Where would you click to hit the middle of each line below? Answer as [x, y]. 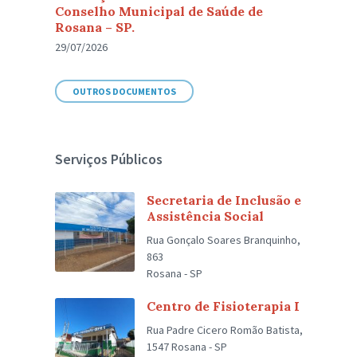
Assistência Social [206, 216]
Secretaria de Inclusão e [224, 200]
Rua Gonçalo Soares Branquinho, [224, 240]
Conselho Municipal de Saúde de [159, 11]
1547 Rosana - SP [187, 347]
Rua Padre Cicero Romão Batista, [225, 330]
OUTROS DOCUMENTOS [125, 91]
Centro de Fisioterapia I [224, 306]
